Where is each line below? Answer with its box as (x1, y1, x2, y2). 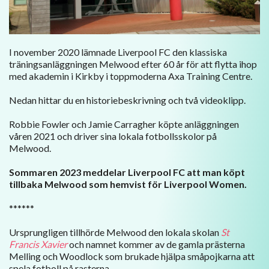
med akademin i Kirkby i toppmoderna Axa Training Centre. (9, 70, 252, 82)
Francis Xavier (9, 238, 67, 250)
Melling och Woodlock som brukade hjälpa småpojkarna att (9, 250, 255, 262)
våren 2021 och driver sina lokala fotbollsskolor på (9, 130, 217, 142)
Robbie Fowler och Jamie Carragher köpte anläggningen (9, 118, 239, 130)
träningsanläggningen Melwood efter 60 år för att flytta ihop (9, 58, 257, 70)
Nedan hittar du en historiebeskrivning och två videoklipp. (9, 94, 246, 106)
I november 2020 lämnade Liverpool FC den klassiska (9, 46, 227, 58)
